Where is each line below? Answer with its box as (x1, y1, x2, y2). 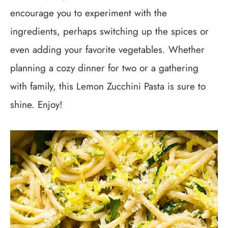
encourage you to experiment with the (10, 6, 167, 20)
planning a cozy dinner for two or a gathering (10, 61, 198, 75)
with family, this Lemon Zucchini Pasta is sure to (10, 79, 206, 93)
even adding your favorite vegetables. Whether (10, 43, 205, 56)
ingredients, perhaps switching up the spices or (10, 24, 209, 38)
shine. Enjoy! (10, 98, 63, 111)
